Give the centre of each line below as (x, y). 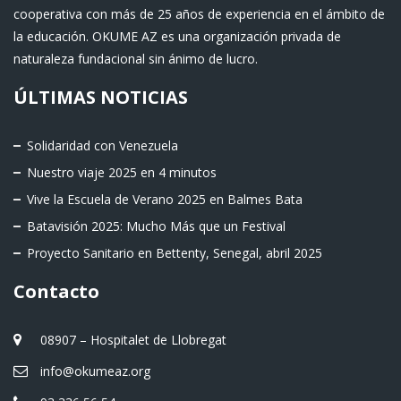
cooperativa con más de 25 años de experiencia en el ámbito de (199, 14)
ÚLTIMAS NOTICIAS (101, 98)
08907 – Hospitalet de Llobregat (133, 340)
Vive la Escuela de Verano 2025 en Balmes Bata (165, 200)
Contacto (56, 292)
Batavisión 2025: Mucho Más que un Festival (156, 226)
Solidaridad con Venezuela (102, 146)
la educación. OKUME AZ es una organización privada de (177, 37)
